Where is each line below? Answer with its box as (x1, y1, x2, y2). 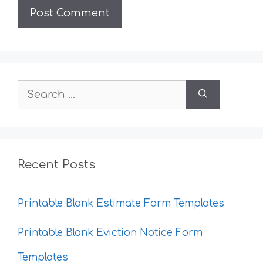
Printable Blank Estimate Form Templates (18, 197, 224, 209)
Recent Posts (18, 157, 95, 171)
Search (17, 86, 52, 97)
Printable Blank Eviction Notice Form (18, 227, 203, 239)
